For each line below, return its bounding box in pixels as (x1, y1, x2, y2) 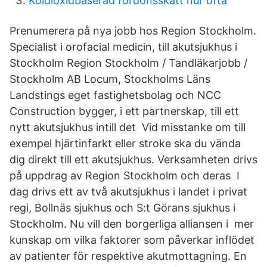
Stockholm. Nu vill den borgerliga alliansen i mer (10, 218, 254, 230)
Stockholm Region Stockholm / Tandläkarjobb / (10, 57, 247, 69)
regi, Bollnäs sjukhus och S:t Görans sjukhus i (10, 201, 235, 214)
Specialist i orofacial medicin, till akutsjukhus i (10, 41, 237, 53)
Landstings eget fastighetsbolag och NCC (10, 89, 221, 101)
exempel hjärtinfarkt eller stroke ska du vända (10, 137, 241, 150)
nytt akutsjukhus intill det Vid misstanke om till (10, 121, 246, 133)
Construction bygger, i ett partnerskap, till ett (10, 105, 239, 117)
